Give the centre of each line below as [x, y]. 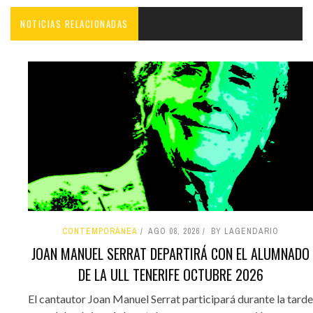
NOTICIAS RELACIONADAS [74, 24]
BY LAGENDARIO [245, 232]
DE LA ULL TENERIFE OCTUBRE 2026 [170, 275]
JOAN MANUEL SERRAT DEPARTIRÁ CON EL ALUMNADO [170, 254]
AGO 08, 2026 [174, 232]
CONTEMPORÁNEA [100, 232]
